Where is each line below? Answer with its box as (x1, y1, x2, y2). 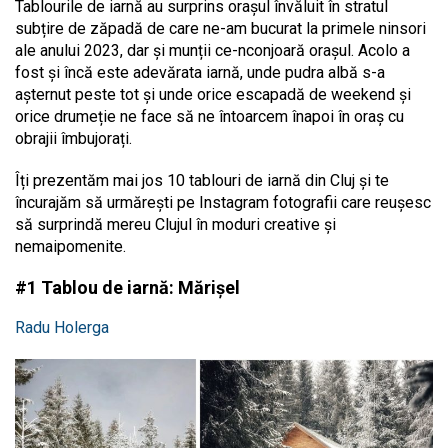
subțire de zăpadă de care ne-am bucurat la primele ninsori (15, 19, 426, 39)
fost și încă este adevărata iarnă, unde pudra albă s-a (15, 63, 385, 83)
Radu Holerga (15, 318, 109, 338)
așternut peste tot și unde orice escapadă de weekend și (15, 85, 411, 105)
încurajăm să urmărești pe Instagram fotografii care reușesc (15, 193, 431, 213)
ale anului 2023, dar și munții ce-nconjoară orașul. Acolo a (15, 41, 410, 61)
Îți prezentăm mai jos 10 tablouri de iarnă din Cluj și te (15, 171, 389, 191)
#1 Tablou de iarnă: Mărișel (15, 277, 240, 299)
